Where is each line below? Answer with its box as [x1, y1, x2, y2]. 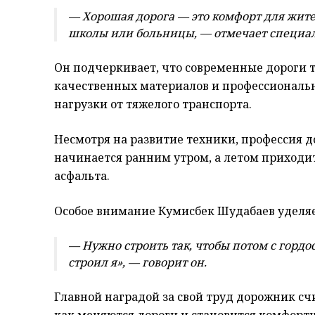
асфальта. [54, 167, 110, 184]
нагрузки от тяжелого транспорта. [54, 96, 252, 112]
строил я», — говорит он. [68, 254, 207, 270]
